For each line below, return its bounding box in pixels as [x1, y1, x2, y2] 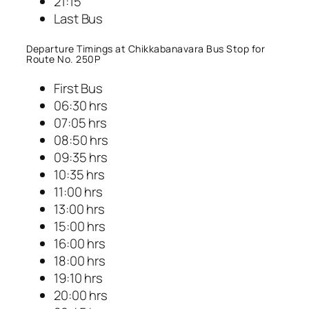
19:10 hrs [54, 269, 103, 288]
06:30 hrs [54, 97, 108, 115]
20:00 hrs [54, 286, 108, 305]
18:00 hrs [54, 252, 106, 270]
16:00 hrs [54, 235, 106, 253]
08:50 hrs [54, 131, 109, 150]
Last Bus [54, 9, 103, 28]
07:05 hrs [54, 114, 108, 132]
